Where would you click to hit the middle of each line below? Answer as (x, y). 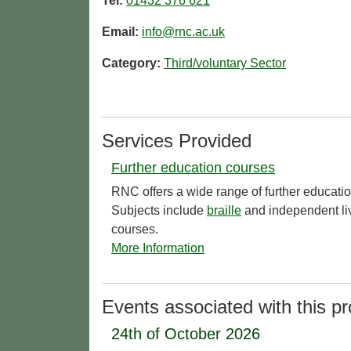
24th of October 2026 (186, 334)
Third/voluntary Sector (225, 63)
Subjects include (159, 211)
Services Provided (177, 141)
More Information (158, 248)
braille (224, 211)
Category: (133, 63)
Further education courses (193, 168)
